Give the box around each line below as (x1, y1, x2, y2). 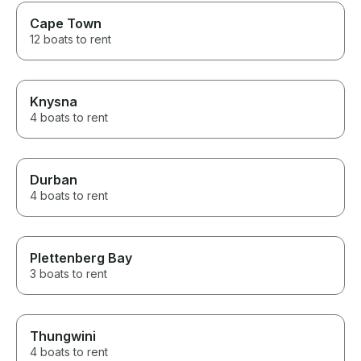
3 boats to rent (30, 267, 107, 281)
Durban (30, 172, 77, 189)
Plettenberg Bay (30, 250, 132, 267)
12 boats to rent (30, 32, 111, 47)
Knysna (30, 93, 77, 110)
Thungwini (30, 328, 96, 345)
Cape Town (30, 15, 102, 32)
